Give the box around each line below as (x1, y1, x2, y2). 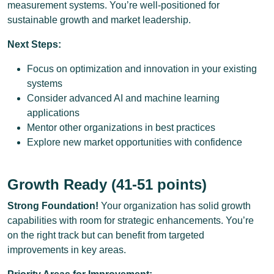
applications (27, 108, 80, 118)
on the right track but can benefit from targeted (7, 230, 204, 240)
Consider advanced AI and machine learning (27, 93, 220, 103)
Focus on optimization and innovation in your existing (27, 64, 257, 74)
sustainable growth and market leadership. (7, 15, 191, 25)
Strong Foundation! (7, 201, 98, 211)
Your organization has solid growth (98, 201, 251, 211)
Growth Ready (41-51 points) (7, 176, 207, 193)
